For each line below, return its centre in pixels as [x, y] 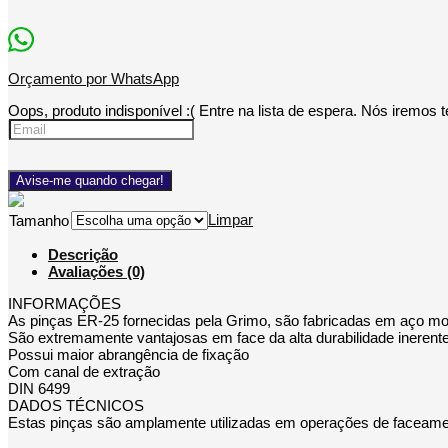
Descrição [83, 255]
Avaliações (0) [96, 272]
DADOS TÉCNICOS [76, 406]
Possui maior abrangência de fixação [128, 355]
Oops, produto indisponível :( [101, 111]
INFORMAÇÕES [64, 304]
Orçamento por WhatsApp [93, 79]
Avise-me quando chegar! [90, 181]
